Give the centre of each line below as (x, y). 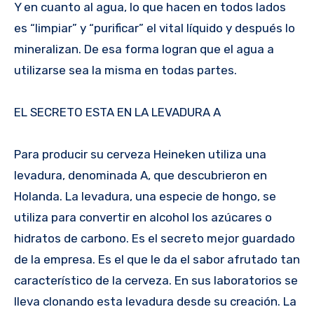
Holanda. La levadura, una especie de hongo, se (145, 197)
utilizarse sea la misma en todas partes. (125, 70)
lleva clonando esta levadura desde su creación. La (155, 302)
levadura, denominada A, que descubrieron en (141, 176)
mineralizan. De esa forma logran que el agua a (144, 49)
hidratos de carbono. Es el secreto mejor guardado (155, 239)
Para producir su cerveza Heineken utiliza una (140, 155)
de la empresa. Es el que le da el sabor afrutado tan (157, 260)
